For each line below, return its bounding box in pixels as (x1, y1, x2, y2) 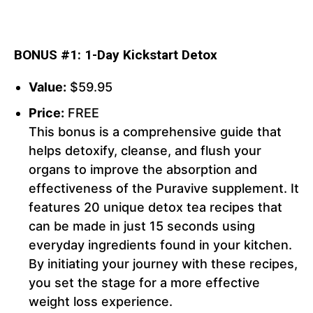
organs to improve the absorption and (29, 162, 257, 177)
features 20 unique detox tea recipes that (29, 200, 282, 215)
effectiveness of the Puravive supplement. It (29, 181, 299, 196)
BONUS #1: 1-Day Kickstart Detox (14, 47, 217, 64)
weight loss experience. (29, 294, 173, 310)
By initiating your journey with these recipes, (29, 256, 298, 272)
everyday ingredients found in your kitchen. (29, 238, 292, 253)
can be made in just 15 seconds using (29, 219, 255, 234)
